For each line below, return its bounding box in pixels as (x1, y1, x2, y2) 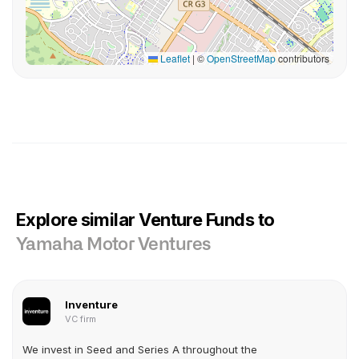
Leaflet (158, 51, 190, 65)
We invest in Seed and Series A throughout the (22, 343, 257, 356)
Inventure (65, 298, 118, 311)
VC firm (65, 313, 96, 325)
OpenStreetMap (207, 51, 276, 65)
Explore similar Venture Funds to (16, 209, 275, 230)
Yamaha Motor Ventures (16, 236, 211, 253)
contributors (276, 51, 329, 65)
